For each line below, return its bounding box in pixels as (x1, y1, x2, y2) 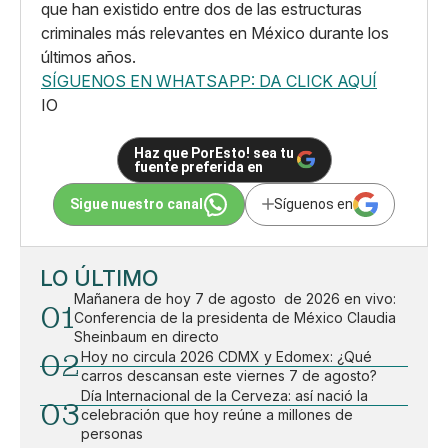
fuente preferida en (133, 158, 263, 175)
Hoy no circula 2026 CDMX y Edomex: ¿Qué (81, 347, 372, 365)
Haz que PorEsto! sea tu (133, 144, 294, 161)
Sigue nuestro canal (70, 196, 203, 213)
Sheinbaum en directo (74, 327, 219, 345)
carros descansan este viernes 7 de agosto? (81, 366, 377, 384)
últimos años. (41, 46, 136, 67)
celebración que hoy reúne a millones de (81, 405, 353, 423)
